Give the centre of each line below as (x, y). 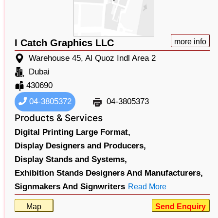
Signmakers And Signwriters (70, 187)
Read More (147, 187)
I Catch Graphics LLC (64, 43)
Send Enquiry (180, 207)
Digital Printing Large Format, (73, 132)
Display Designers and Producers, (80, 146)
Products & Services (59, 118)
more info (190, 42)
